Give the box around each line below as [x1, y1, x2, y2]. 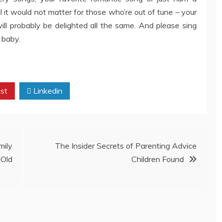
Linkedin [31, 86, 62, 96]
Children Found [131, 154, 184, 165]
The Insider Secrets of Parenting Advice [55, 141, 197, 151]
